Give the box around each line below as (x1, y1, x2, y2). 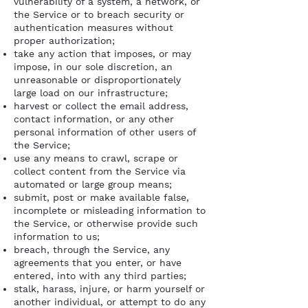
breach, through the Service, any (14, 244, 170, 255)
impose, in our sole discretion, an (14, 61, 173, 72)
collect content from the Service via (14, 166, 186, 177)
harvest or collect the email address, (14, 100, 188, 111)
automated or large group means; (14, 179, 172, 190)
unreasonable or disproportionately (14, 74, 181, 85)
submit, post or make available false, (14, 192, 189, 203)
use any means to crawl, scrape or (14, 153, 178, 164)
